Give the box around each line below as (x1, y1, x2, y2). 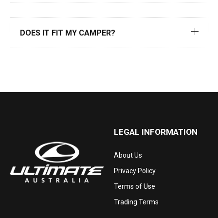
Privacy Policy (114, 167, 156, 175)
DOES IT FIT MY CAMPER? (20, 28, 115, 37)
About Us (114, 151, 142, 159)
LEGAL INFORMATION (114, 127, 198, 137)
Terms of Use (114, 182, 155, 190)
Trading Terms (114, 198, 159, 206)
